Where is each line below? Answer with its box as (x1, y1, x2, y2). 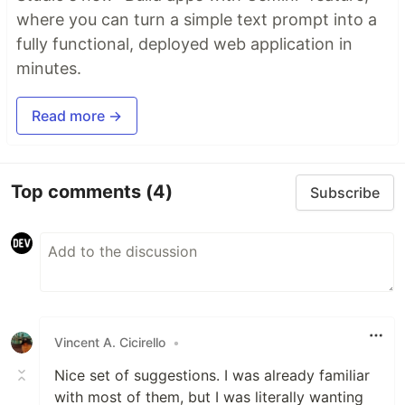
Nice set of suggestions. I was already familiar (54, 365, 370, 384)
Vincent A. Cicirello (54, 334, 165, 351)
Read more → (32, 106, 122, 125)
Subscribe (310, 183, 380, 202)
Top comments (11, 181, 146, 203)
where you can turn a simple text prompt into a (16, 9, 377, 29)
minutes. (16, 58, 81, 78)
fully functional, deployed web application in (16, 33, 353, 53)
